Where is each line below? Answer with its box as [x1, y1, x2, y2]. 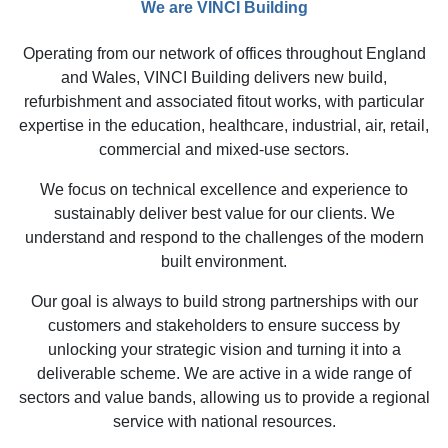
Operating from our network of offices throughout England [22, 44, 426, 62]
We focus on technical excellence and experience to [40, 180, 408, 198]
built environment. [161, 252, 287, 270]
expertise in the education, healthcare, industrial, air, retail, [19, 116, 429, 134]
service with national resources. [112, 412, 336, 430]
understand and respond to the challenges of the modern [24, 228, 424, 246]
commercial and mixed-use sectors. [99, 140, 349, 158]
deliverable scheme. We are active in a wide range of [37, 364, 411, 382]
